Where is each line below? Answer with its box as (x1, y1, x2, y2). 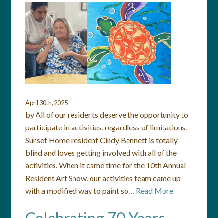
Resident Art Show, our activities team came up (25, 173, 181, 182)
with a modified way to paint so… (25, 186, 136, 195)
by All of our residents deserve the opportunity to (25, 110, 189, 119)
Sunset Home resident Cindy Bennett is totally (25, 135, 178, 145)
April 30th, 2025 (25, 99, 68, 107)
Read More (136, 186, 174, 195)
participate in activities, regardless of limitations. (25, 123, 187, 132)
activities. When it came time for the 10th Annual (25, 161, 186, 170)
